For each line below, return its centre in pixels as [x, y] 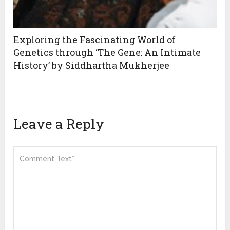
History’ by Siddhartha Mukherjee [92, 65]
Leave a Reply [59, 123]
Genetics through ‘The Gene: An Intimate [107, 52]
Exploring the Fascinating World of [95, 39]
